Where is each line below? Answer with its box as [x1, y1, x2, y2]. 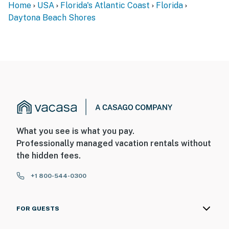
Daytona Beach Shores [8, 12, 96, 22]
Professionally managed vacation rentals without [16, 139, 211, 149]
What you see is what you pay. [16, 126, 134, 136]
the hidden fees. [16, 151, 81, 161]
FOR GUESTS [16, 205, 59, 213]
